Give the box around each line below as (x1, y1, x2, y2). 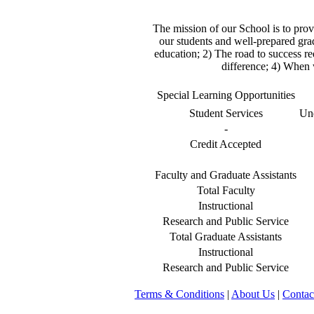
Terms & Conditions (135, 288, 224, 300)
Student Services (189, 107, 263, 119)
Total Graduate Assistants (170, 231, 282, 243)
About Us (231, 288, 275, 300)
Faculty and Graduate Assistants (155, 169, 296, 181)
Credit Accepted (190, 138, 261, 150)
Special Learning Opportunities (156, 89, 295, 101)
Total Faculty (196, 184, 255, 196)
